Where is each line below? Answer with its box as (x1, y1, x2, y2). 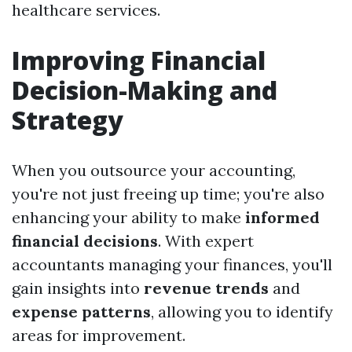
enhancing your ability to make (12, 207, 245, 228)
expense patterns (12, 302, 151, 322)
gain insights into (12, 278, 144, 299)
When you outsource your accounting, (12, 160, 295, 181)
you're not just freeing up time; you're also (12, 184, 324, 204)
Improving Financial (12, 43, 266, 78)
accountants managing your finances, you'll (12, 255, 332, 275)
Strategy (12, 103, 123, 137)
